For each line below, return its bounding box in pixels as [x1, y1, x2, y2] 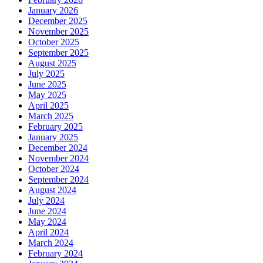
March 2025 [28, 111, 73, 122]
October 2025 [28, 37, 79, 48]
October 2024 [28, 164, 79, 174]
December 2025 [28, 16, 87, 26]
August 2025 [28, 58, 76, 69]
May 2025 [28, 90, 66, 100]
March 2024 [28, 238, 73, 248]
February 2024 [28, 248, 83, 259]
